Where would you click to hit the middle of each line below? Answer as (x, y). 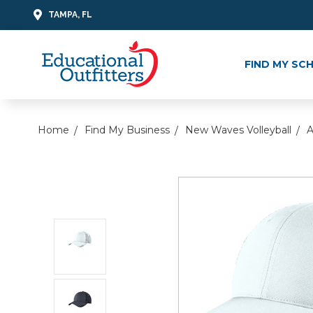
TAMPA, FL (70, 14)
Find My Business (127, 130)
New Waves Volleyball (238, 130)
